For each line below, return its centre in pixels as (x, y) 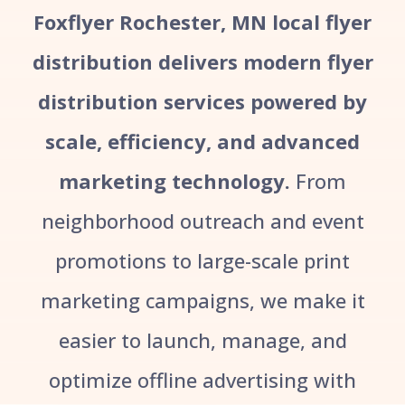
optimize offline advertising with (202, 379)
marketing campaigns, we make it (202, 300)
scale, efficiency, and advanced (202, 141)
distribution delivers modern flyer (202, 61)
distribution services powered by (202, 101)
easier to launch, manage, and (202, 339)
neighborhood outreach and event (202, 220)
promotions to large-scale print (202, 260)
